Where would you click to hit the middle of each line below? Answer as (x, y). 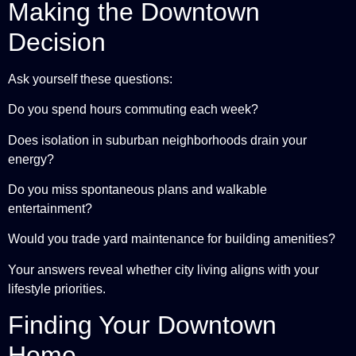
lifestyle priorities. (57, 288)
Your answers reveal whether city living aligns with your (163, 269)
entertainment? (50, 209)
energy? (31, 159)
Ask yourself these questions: (90, 79)
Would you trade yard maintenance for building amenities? (172, 239)
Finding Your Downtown (142, 325)
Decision (57, 42)
